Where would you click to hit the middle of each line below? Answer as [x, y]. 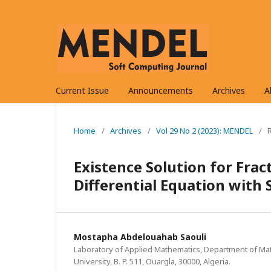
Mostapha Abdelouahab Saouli [140, 237]
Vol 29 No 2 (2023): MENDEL [204, 130]
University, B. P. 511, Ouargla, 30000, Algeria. [152, 261]
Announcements [161, 90]
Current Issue [82, 90]
